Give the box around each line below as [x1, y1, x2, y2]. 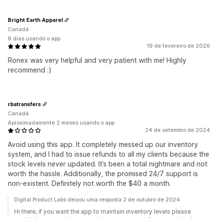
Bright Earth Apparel [8, 16, 63, 23]
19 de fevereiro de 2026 [146, 42, 210, 49]
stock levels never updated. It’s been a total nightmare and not [8, 160, 207, 168]
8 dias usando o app [8, 35, 60, 42]
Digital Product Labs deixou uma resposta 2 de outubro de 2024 [14, 196, 180, 203]
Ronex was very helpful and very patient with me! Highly [8, 56, 186, 64]
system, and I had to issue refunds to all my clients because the [8, 150, 209, 158]
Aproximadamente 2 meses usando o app [8, 119, 114, 126]
